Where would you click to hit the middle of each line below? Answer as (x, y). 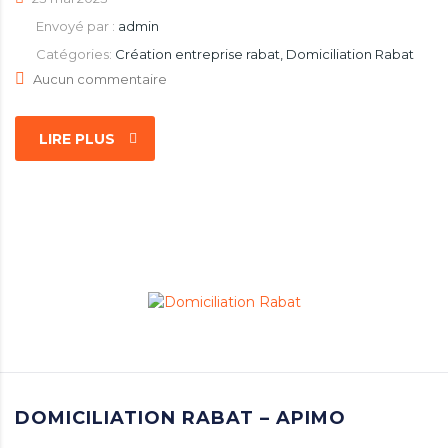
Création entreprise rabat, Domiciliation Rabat (264, 54)
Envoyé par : (77, 26)
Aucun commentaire (100, 79)
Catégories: (75, 54)
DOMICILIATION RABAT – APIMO (180, 418)
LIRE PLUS (77, 139)
